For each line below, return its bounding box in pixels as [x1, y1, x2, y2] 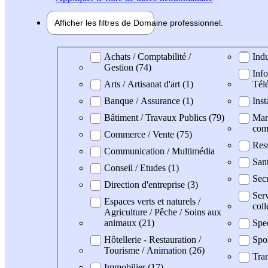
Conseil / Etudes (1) [104, 162, 179, 173]
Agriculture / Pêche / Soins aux [104, 206, 221, 217]
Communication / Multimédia [104, 145, 215, 156]
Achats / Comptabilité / [104, 51, 191, 62]
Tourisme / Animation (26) [104, 245, 205, 255]
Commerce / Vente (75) [104, 129, 192, 139]
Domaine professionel [65, 50, 147, 61]
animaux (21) [104, 217, 154, 228]
